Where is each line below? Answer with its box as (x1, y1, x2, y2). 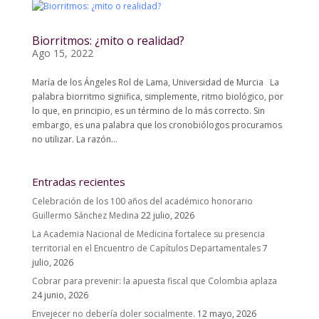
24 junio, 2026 (31, 289, 88, 301)
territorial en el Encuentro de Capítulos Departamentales (31, 242, 261, 254)
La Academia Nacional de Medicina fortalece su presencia (31, 228, 265, 240)
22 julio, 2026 (140, 209, 194, 221)
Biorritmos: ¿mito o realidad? (31, 33, 184, 48)
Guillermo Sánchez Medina (31, 209, 139, 221)
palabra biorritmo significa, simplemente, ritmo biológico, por (31, 90, 283, 103)
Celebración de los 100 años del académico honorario (31, 195, 253, 207)
